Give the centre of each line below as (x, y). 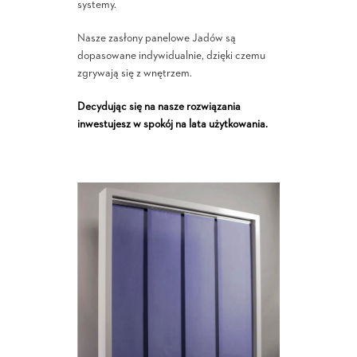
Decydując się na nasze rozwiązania (159, 107)
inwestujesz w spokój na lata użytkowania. (172, 124)
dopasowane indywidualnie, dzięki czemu (171, 56)
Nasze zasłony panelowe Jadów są (156, 38)
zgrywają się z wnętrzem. (134, 73)
